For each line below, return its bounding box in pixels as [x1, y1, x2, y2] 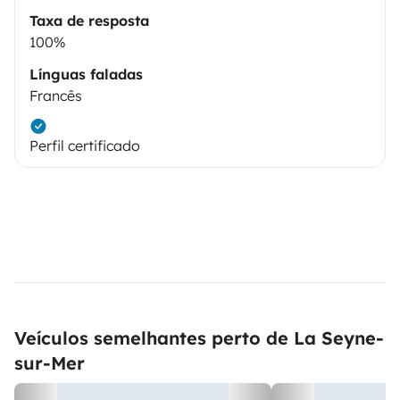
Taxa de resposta [29, 12, 149, 30]
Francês [29, 87, 82, 105]
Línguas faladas [29, 65, 143, 84]
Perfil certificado [29, 137, 140, 155]
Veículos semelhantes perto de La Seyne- [14, 327, 384, 350]
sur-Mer [14, 352, 85, 375]
